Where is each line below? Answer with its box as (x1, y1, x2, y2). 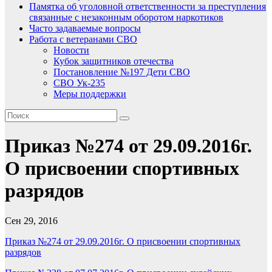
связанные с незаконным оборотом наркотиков (29, 12, 223, 22)
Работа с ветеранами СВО (29, 34, 137, 44)
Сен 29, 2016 (5, 215, 58, 226)
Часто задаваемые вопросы (29, 23, 141, 33)
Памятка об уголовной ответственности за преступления (29, 1, 266, 12)
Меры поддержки (53, 89, 126, 99)
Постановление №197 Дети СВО (53, 67, 190, 77)
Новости (53, 45, 89, 55)
